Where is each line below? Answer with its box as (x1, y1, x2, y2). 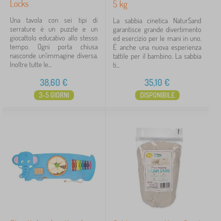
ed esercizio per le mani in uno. (113, 34, 201, 43)
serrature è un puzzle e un (10, 24, 98, 34)
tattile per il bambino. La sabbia (113, 51, 201, 61)
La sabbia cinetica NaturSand (113, 16, 201, 25)
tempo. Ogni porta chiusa (10, 42, 98, 51)
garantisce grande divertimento (113, 25, 201, 34)
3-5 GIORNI (38, 91, 69, 99)
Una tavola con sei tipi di (10, 15, 98, 25)
